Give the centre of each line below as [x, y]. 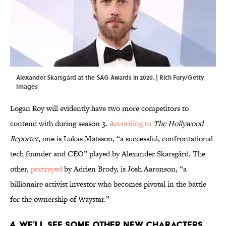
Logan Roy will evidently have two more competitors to [99, 108]
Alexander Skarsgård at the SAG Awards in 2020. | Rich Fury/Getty [110, 77]
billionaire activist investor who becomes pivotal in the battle [108, 184]
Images [27, 87]
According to [130, 124]
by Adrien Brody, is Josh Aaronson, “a [124, 169]
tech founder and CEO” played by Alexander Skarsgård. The [108, 154]
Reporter [24, 139]
